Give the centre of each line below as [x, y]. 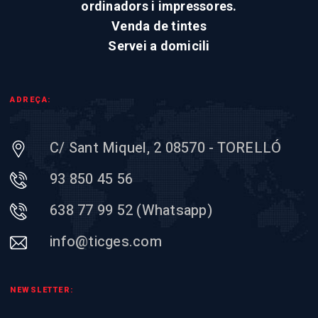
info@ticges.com [106, 242]
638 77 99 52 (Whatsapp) [131, 211]
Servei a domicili [159, 46]
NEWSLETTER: [42, 290]
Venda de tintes [159, 26]
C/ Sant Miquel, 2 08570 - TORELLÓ [166, 148]
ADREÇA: [31, 100]
